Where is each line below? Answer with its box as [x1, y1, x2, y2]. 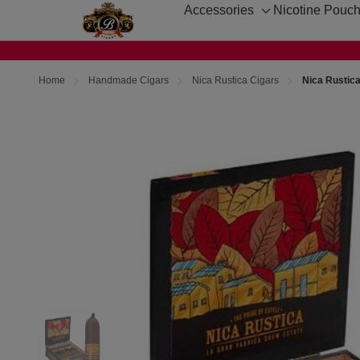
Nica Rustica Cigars [192, 75, 279, 86]
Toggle [260, 11, 292, 23]
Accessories [183, 3, 254, 17]
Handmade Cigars [88, 75, 169, 86]
